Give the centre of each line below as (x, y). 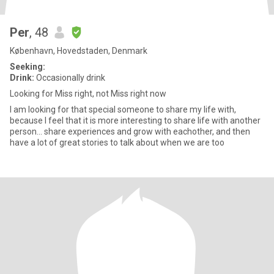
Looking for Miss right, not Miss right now (88, 94)
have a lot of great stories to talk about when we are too (117, 143)
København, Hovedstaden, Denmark (79, 51)
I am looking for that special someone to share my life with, (123, 109)
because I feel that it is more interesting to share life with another (135, 120)
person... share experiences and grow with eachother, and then (130, 131)
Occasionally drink (70, 78)
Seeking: (28, 67)
